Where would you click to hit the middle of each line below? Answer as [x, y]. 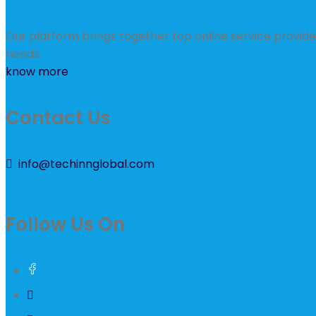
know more [37, 71]
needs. [24, 54]
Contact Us [58, 117]
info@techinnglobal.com [86, 164]
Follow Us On [65, 224]
